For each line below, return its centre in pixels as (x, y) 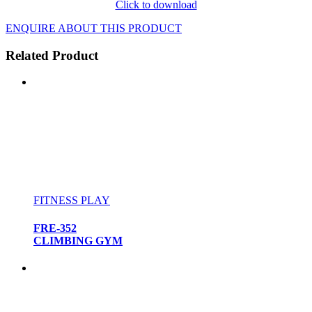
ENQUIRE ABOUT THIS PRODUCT (94, 28)
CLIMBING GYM (78, 240)
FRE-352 (55, 228)
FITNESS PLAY (72, 201)
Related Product (52, 55)
